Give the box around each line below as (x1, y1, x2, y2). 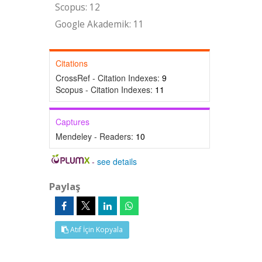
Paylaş (49, 180, 80, 193)
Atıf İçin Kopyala (68, 225, 123, 235)
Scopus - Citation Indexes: (55, 84, 155, 95)
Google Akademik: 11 (54, 18, 144, 30)
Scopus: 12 (54, 1, 100, 13)
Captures (55, 116, 89, 127)
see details (97, 156, 137, 167)
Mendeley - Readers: (55, 130, 136, 142)
